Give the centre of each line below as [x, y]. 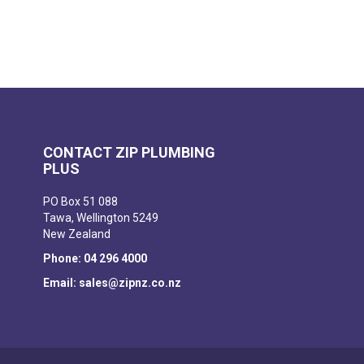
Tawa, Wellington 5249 [101, 218]
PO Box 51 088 [81, 202]
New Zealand [77, 234]
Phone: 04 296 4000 [95, 259]
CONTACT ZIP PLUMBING [130, 153]
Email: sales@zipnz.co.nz [113, 283]
